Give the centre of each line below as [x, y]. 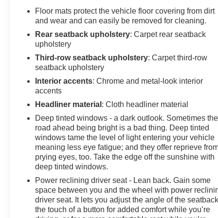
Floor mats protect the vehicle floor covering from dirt [125, 11]
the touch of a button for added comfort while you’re [123, 209]
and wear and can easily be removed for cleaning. [121, 20]
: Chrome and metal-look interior [148, 81]
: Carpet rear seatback [168, 34]
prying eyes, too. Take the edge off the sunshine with [125, 157]
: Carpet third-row [178, 57]
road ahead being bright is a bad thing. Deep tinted [122, 127]
